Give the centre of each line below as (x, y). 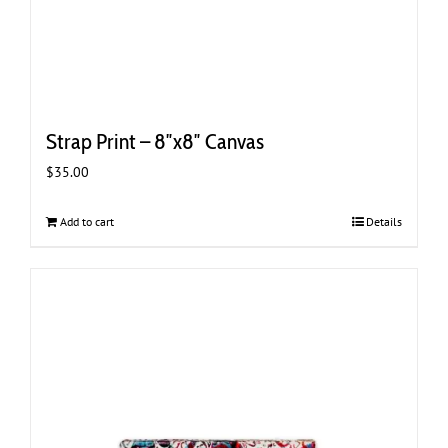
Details (384, 222)
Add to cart (87, 222)
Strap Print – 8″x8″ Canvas (155, 142)
